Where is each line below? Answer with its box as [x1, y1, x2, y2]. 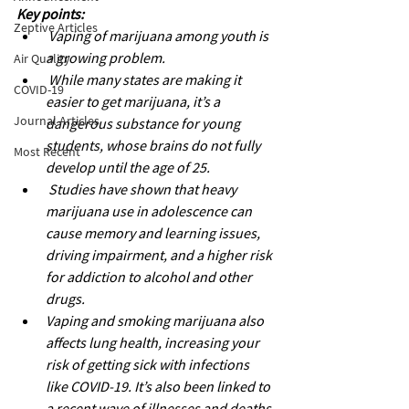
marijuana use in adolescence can [46, 202, 255, 220]
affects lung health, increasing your [46, 333, 262, 351]
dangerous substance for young [46, 114, 243, 132]
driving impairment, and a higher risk [46, 246, 275, 264]
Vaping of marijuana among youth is [48, 26, 271, 45]
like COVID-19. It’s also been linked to [46, 377, 273, 395]
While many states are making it [48, 70, 244, 89]
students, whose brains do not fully [46, 136, 263, 154]
